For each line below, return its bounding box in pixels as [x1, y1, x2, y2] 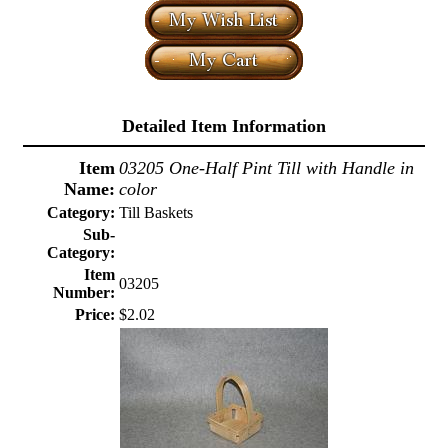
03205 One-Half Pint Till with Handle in [119, 158, 414, 178]
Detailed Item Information [122, 116, 326, 136]
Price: [75, 306, 115, 323]
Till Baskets [119, 204, 193, 221]
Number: [53, 284, 115, 301]
